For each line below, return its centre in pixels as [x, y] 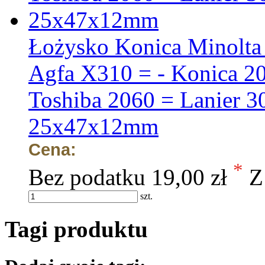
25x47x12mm [93, 127]
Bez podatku [87, 177]
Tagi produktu [76, 229]
